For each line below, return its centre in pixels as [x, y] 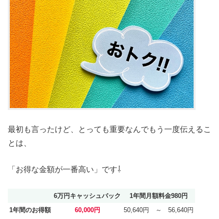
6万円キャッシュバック [87, 196]
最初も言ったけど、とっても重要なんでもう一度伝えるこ [109, 129]
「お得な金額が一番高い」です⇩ [65, 169]
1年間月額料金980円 [159, 196]
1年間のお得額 [30, 210]
